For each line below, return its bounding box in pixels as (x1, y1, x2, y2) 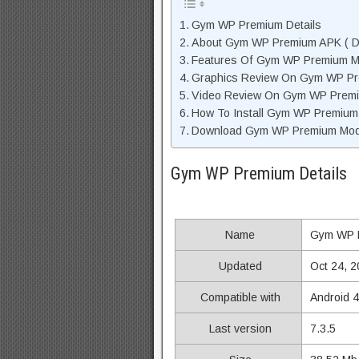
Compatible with (196, 291, 280, 304)
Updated (215, 260, 262, 272)
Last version (205, 322, 272, 335)
